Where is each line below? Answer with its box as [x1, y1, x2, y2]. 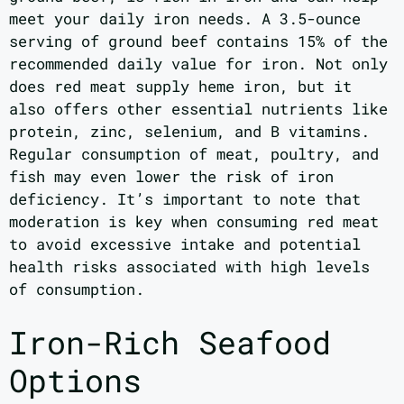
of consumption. [9, 278, 144, 299]
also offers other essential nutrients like [9, 97, 388, 119]
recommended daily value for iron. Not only [9, 52, 388, 74]
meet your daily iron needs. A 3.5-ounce [9, 7, 361, 29]
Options [9, 359, 142, 401]
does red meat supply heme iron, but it [9, 75, 352, 96]
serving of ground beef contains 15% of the [9, 30, 388, 51]
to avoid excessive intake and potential [9, 233, 361, 254]
